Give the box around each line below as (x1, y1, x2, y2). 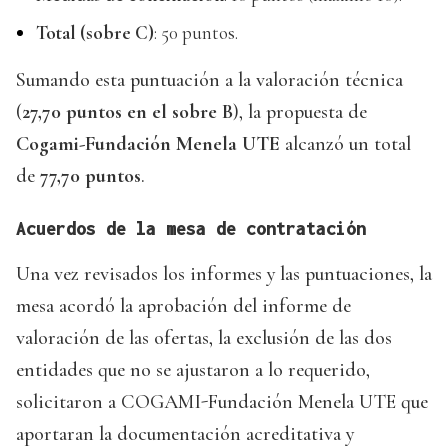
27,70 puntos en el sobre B (22, 99, 233, 124)
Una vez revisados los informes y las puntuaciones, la (16, 261, 432, 286)
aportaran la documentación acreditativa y (16, 421, 354, 446)
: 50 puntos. (154, 20, 238, 44)
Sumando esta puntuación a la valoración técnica (16, 67, 403, 92)
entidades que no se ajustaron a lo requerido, (16, 357, 370, 382)
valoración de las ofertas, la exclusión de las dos (16, 325, 392, 350)
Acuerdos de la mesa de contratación (16, 217, 366, 239)
